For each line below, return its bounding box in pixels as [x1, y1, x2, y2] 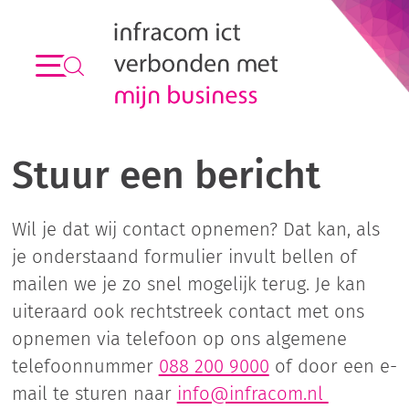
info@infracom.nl [176, 383, 329, 404]
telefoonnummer [11, 355, 159, 377]
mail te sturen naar [11, 383, 177, 404]
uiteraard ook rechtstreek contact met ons [11, 300, 364, 322]
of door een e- [268, 355, 397, 377]
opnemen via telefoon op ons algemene [11, 328, 347, 350]
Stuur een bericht [11, 152, 320, 198]
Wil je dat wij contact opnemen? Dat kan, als [11, 218, 380, 240]
